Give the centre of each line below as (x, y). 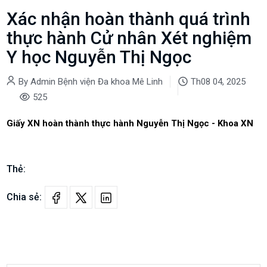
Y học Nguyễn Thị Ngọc (99, 57)
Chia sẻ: (24, 197)
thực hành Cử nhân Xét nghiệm (129, 38)
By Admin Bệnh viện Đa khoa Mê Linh (91, 82)
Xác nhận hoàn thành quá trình (129, 19)
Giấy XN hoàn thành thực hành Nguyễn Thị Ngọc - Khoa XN (130, 124)
